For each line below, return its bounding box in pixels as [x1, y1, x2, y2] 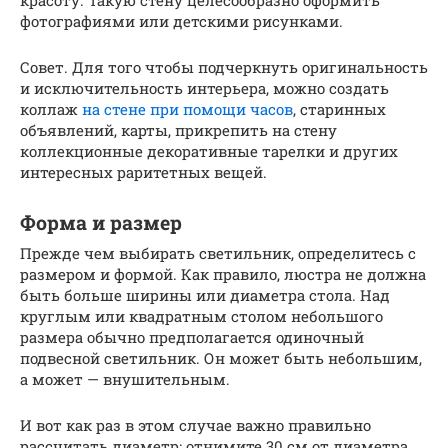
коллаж [20, 98, 82, 119]
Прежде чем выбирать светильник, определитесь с [20, 242, 416, 263]
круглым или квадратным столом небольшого [20, 305, 383, 326]
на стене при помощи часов [82, 98, 293, 119]
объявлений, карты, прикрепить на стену [20, 119, 337, 140]
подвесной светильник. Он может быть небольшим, [20, 347, 422, 368]
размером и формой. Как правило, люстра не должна [20, 263, 426, 284]
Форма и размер [20, 210, 182, 235]
